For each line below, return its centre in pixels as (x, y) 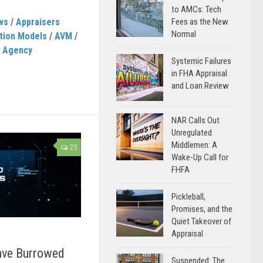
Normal (184, 34)
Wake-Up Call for (200, 157)
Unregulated (192, 133)
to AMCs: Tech (196, 9)
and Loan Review (200, 86)
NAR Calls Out (195, 120)
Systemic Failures (201, 61)
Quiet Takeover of (201, 221)
